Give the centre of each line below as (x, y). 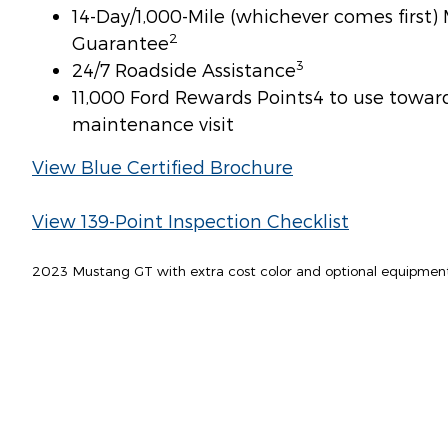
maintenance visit (153, 123)
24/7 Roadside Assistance (184, 69)
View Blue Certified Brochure (162, 166)
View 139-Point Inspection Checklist (190, 220)
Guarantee (120, 42)
